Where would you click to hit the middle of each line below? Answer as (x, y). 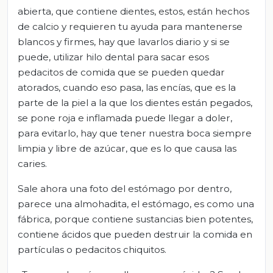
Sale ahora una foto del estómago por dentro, (125, 188)
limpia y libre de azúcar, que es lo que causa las (127, 148)
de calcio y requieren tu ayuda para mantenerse (130, 26)
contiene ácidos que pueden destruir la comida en (135, 234)
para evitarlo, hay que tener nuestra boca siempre (135, 133)
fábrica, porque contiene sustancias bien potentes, (135, 219)
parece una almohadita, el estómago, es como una (136, 204)
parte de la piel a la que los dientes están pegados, (135, 102)
